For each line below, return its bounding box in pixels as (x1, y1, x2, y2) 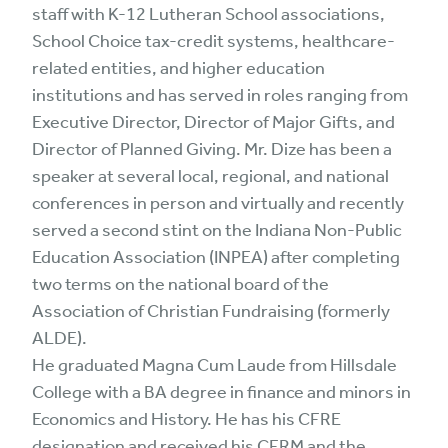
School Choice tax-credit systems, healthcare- (32, 29, 395, 52)
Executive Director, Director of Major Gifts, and (32, 110, 395, 133)
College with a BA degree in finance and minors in (32, 380, 411, 403)
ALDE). (32, 326, 87, 349)
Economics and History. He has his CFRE (32, 407, 341, 430)
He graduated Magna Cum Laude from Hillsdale (32, 353, 397, 376)
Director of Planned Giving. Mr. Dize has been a (32, 137, 392, 160)
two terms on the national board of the (32, 272, 329, 295)
